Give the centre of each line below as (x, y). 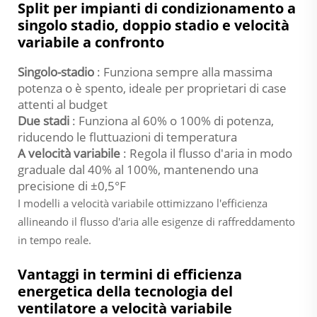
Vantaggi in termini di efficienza (130, 274)
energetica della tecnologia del (125, 291)
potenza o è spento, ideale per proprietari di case (152, 88)
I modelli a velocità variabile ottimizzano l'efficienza (143, 203)
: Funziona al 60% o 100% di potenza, (173, 120)
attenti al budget (63, 104)
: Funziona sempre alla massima (185, 71)
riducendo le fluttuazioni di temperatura (127, 137)
